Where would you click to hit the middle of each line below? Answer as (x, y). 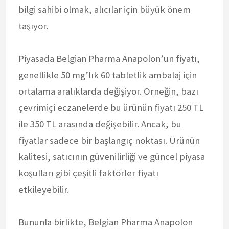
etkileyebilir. (44, 189)
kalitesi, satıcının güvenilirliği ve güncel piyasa (112, 156)
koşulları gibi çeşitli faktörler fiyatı (88, 173)
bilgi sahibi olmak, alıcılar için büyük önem (105, 9)
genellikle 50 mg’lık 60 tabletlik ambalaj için (108, 75)
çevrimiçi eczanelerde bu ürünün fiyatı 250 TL (111, 107)
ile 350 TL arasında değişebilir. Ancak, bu (100, 124)
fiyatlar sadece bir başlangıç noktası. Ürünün (109, 140)
